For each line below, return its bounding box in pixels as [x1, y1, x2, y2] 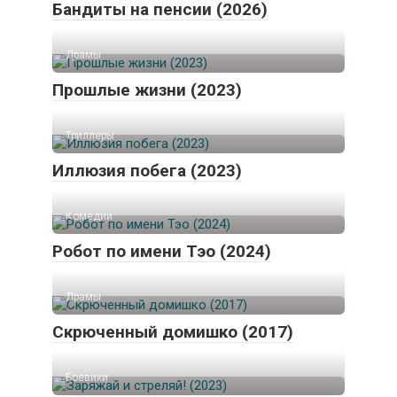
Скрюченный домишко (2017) [52, 322, 293, 343]
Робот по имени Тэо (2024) [52, 241, 271, 262]
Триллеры [66, 129, 114, 143]
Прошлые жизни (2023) [52, 80, 242, 101]
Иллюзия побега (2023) [52, 160, 242, 182]
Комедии [66, 210, 113, 223]
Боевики [66, 371, 108, 385]
